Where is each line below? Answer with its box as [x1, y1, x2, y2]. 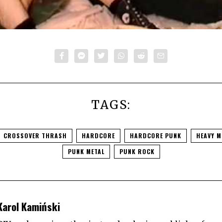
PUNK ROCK [119, 147, 155, 156]
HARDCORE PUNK [130, 131, 181, 140]
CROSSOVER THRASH [3, 131, 67, 140]
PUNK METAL [67, 147, 105, 156]
